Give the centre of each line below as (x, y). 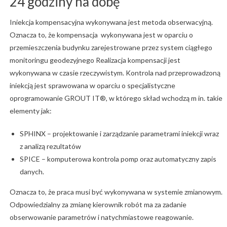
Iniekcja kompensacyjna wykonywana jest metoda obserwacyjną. (111, 22)
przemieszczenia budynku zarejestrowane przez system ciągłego (111, 48)
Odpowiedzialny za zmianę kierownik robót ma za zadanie (98, 205)
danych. (32, 172)
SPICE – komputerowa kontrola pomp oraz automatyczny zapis (118, 159)
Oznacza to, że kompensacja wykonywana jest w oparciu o (101, 35)
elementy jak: (30, 111)
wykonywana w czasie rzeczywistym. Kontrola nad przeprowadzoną (115, 73)
